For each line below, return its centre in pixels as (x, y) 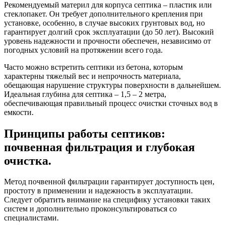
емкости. (19, 112)
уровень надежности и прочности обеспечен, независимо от (107, 41)
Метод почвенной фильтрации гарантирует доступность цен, (109, 182)
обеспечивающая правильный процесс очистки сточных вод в (111, 103)
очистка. (28, 160)
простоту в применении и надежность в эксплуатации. (98, 191)
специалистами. (31, 218)
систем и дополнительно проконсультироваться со (90, 209)
